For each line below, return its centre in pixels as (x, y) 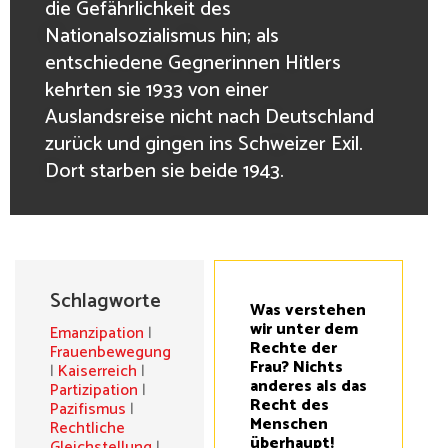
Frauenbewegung (110, 352)
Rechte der (293, 348)
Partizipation (94, 390)
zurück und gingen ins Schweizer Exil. (204, 144)
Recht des (289, 405)
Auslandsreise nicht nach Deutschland (209, 117)
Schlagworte (105, 301)
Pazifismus (88, 409)
